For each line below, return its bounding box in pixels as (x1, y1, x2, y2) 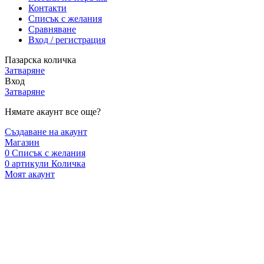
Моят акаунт (5, 169, 55, 179)
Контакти (28, 2, 67, 13)
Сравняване (28, 24, 76, 34)
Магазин (5, 137, 39, 147)
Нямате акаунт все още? (5, 106, 101, 117)
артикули (12, 158, 49, 169)
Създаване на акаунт (5, 126, 87, 137)
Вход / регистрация (28, 34, 105, 45)
